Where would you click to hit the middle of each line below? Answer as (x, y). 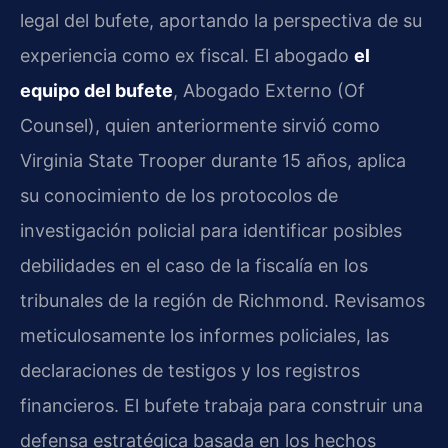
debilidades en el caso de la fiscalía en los (194, 266)
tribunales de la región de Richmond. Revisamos (222, 301)
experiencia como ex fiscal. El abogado (187, 56)
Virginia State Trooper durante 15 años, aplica (213, 161)
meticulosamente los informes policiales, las (204, 336)
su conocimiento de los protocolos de (179, 196)
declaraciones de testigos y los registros (190, 371)
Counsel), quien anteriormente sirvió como (200, 126)
